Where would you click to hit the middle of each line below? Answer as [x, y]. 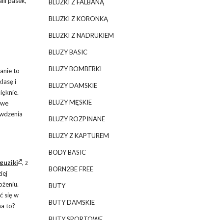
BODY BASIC [67, 152]
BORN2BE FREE [71, 169]
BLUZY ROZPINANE [77, 119]
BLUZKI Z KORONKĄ [78, 19]
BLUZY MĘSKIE [70, 102]
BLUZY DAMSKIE [73, 85]
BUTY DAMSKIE [71, 202]
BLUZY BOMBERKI [75, 69]
